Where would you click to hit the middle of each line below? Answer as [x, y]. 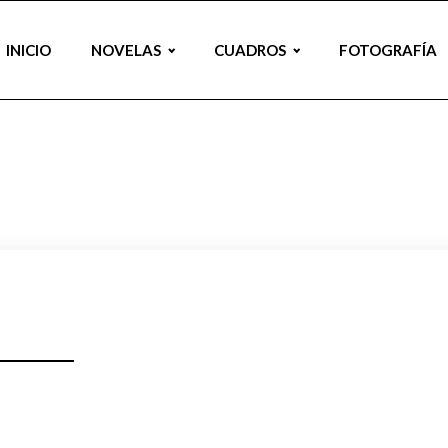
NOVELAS [126, 50]
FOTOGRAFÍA [387, 50]
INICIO [29, 50]
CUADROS [250, 50]
